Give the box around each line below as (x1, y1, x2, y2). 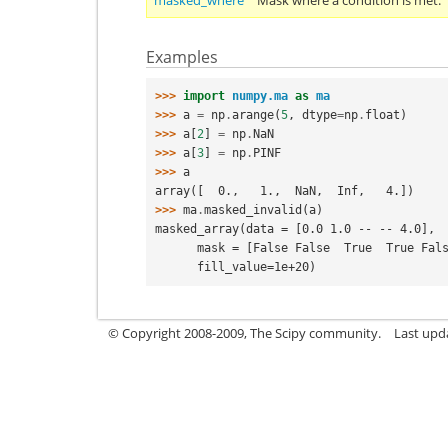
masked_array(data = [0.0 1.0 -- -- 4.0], (155, 221, 435, 236)
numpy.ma (232, 88, 288, 103)
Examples (146, 46, 218, 68)
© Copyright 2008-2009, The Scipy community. (108, 323, 381, 342)
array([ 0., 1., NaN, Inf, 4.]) (155, 183, 414, 198)
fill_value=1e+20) (197, 259, 316, 274)
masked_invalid (204, 202, 302, 217)
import (183, 88, 225, 103)
